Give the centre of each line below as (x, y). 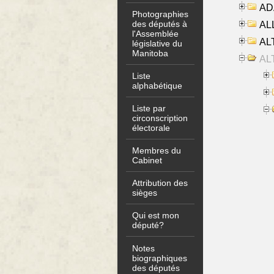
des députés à (160, 24)
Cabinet (147, 161)
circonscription (160, 118)
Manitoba (150, 53)
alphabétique (157, 85)
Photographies (161, 14)
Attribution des (160, 183)
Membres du (157, 151)
